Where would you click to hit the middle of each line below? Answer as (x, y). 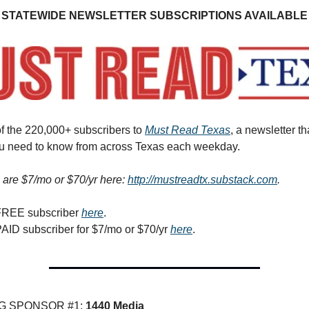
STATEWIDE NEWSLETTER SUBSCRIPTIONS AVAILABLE (154, 16)
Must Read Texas (188, 130)
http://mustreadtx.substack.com (202, 180)
